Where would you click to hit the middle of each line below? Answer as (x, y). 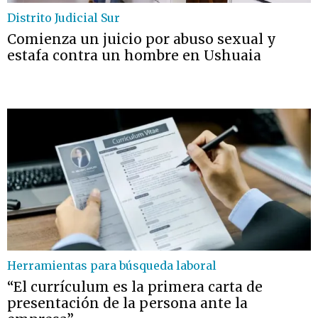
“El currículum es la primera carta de (135, 287)
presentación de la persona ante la (127, 303)
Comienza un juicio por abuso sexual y (142, 39)
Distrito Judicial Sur (64, 18)
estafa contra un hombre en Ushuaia (134, 55)
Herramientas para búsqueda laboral (112, 265)
